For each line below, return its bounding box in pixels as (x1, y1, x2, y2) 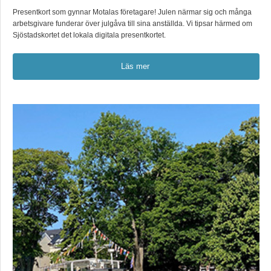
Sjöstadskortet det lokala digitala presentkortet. (13, 31, 166, 39)
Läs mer (120, 62, 149, 71)
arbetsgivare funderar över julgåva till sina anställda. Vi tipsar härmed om (13, 19, 252, 28)
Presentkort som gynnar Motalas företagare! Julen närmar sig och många (13, 8, 252, 16)
